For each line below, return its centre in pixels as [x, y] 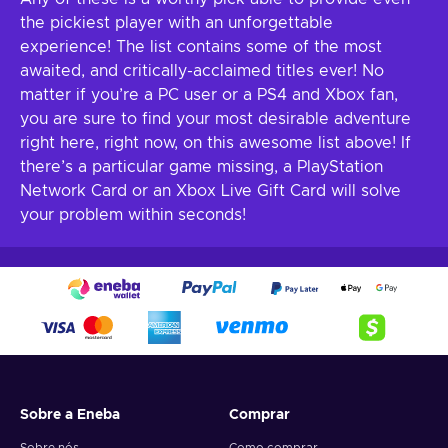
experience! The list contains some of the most [201, 47]
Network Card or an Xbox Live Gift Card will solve [210, 191]
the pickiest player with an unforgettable [176, 23]
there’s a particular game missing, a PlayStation [201, 167]
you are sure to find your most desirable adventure [215, 119]
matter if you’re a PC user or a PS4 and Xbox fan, [209, 95]
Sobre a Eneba [70, 415]
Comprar [259, 415]
